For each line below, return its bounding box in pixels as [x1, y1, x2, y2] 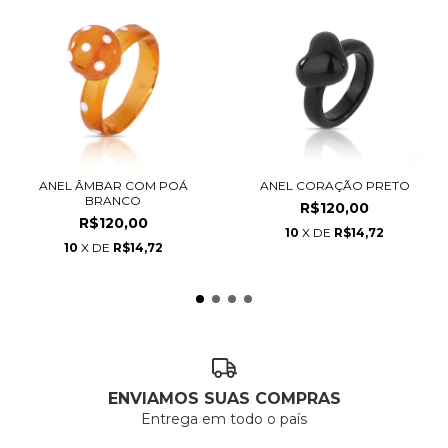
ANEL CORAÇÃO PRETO [259, 178, 410, 193]
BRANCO [85, 193, 142, 208]
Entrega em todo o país [141, 409, 307, 428]
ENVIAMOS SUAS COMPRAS [107, 388, 341, 408]
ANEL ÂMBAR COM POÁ [38, 178, 188, 193]
